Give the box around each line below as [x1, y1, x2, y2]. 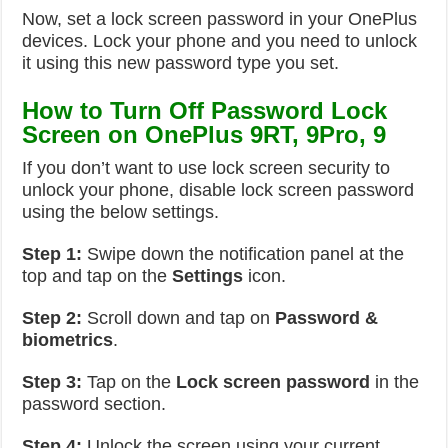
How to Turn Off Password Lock [22, 97, 388, 124]
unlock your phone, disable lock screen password [22, 180, 415, 200]
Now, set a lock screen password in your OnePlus [22, 9, 418, 29]
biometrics [22, 330, 114, 350]
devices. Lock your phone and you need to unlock [22, 31, 418, 51]
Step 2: [22, 308, 83, 328]
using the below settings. [22, 202, 220, 222]
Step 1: [22, 244, 83, 264]
